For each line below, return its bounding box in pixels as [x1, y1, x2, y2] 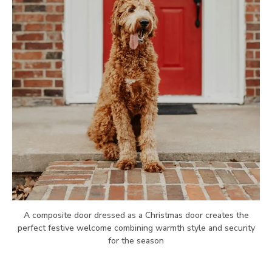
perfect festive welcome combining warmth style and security [17, 222, 255, 234]
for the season [108, 235, 164, 246]
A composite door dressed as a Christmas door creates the [23, 209, 249, 221]
